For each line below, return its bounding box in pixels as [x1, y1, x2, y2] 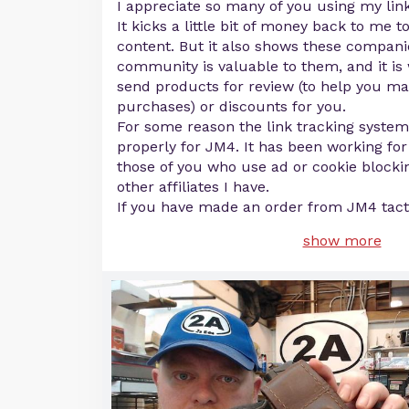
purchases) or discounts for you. [117, 98, 346, 115]
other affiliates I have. [117, 178, 269, 195]
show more [302, 232, 382, 249]
